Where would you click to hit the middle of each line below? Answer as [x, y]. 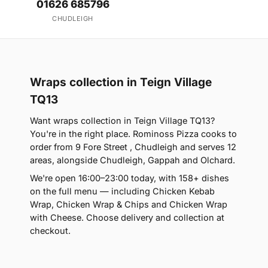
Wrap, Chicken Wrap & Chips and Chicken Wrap [129, 204]
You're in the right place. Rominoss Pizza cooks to [133, 134]
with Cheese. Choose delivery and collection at [127, 217]
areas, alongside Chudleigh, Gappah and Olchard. [133, 160]
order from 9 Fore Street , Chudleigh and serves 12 [133, 147]
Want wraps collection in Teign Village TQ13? [122, 121]
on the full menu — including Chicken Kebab [122, 191]
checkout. [50, 231]
